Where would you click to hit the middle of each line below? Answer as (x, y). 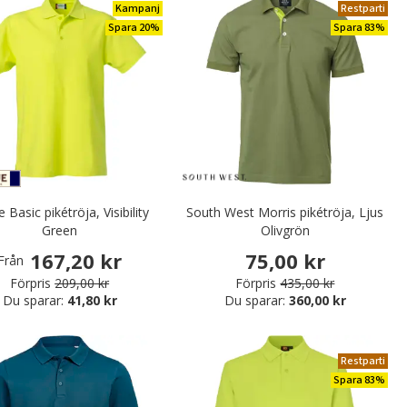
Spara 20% (134, 27)
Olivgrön (285, 230)
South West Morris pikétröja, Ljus (285, 212)
